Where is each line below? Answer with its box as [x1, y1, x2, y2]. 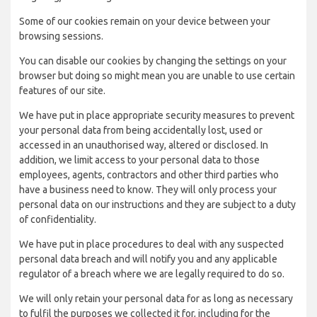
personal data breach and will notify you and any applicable [19, 253, 277, 265]
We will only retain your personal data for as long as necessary [19, 293, 293, 304]
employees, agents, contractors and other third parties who [19, 169, 279, 180]
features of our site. [19, 85, 105, 96]
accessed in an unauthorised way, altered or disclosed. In [19, 139, 268, 151]
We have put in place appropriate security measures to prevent [19, 110, 294, 121]
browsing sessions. [19, 30, 103, 42]
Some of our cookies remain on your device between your [19, 16, 270, 27]
